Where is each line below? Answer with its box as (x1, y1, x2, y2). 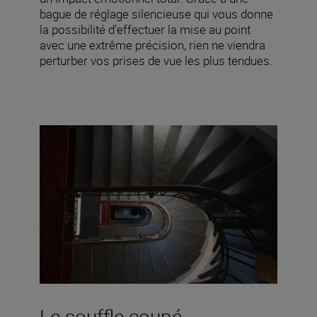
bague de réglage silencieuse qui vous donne (40, 5, 273, 22)
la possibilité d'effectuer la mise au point (40, 21, 250, 38)
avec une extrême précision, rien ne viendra (40, 36, 265, 53)
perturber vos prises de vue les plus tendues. (40, 52, 272, 69)
